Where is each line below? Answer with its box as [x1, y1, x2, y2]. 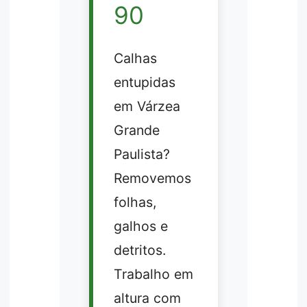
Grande [113, 122, 160, 139]
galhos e [113, 218, 168, 235]
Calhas [113, 50, 157, 67]
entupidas [113, 74, 175, 91]
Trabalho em [113, 266, 193, 283]
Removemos [113, 170, 191, 187]
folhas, [113, 194, 156, 211]
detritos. [113, 242, 166, 259]
